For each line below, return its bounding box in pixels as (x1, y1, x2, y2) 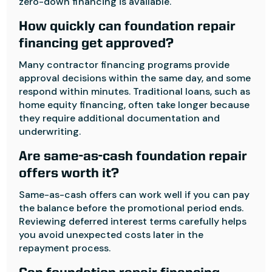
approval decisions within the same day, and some (19, 72, 251, 84)
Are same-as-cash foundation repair (19, 150, 248, 163)
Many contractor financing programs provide (19, 58, 230, 71)
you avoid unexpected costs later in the (19, 228, 204, 241)
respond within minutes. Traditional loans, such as (19, 85, 251, 98)
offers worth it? (19, 167, 120, 180)
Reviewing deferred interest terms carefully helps (19, 215, 247, 228)
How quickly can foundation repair (19, 20, 236, 33)
